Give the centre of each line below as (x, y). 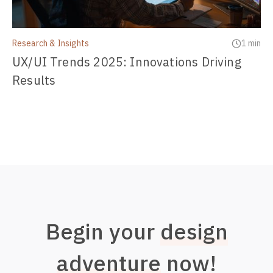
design (194, 232)
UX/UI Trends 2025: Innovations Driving (127, 62)
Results (34, 80)
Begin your (103, 232)
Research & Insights (51, 44)
